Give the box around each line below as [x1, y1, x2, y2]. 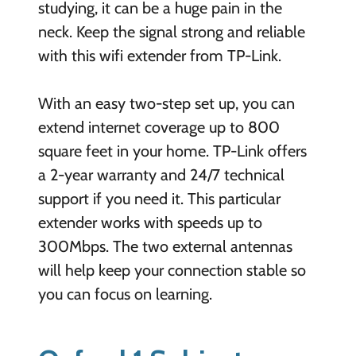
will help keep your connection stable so [37, 261, 306, 281]
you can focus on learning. [37, 284, 212, 304]
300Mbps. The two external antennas [37, 237, 292, 257]
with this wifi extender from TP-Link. [37, 46, 281, 66]
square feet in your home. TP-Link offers [37, 141, 307, 161]
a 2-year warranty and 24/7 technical [37, 165, 284, 185]
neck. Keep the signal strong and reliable [37, 22, 305, 42]
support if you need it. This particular [37, 189, 281, 209]
